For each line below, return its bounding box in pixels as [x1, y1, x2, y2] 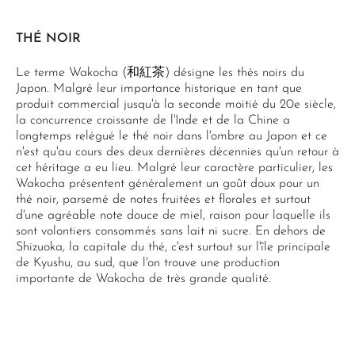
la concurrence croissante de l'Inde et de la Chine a [16, 114, 290, 127]
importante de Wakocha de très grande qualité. [16, 273, 271, 285]
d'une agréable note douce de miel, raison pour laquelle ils [16, 209, 330, 222]
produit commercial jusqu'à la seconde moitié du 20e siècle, [16, 98, 336, 111]
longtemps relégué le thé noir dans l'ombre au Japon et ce [16, 130, 327, 143]
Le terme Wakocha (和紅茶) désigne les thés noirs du [16, 67, 304, 79]
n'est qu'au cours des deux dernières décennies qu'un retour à [16, 146, 339, 158]
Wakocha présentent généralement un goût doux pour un [16, 177, 319, 190]
